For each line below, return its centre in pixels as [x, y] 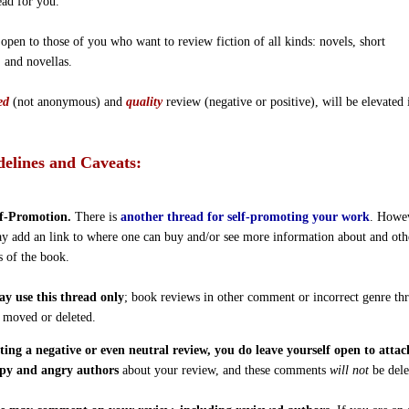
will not [350, 370]
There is [96, 217]
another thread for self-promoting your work [246, 217]
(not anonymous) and [68, 102]
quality [145, 102]
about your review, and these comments [225, 370]
